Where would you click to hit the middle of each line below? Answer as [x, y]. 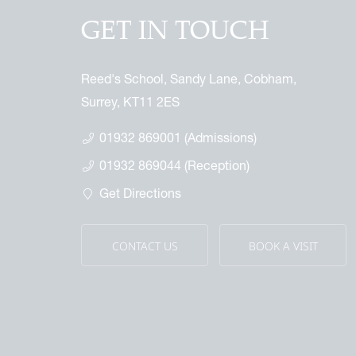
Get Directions [140, 193]
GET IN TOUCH [175, 31]
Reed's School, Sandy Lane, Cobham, [189, 78]
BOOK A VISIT [283, 246]
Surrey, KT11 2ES [130, 101]
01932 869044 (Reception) [174, 165]
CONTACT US [145, 246]
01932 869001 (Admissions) [178, 137]
